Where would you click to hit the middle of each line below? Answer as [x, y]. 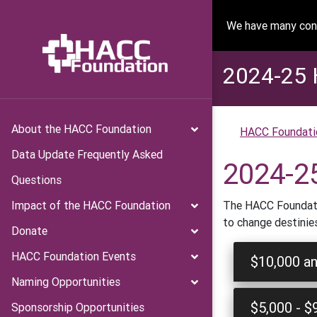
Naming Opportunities [66, 282]
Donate [29, 231]
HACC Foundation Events [74, 256]
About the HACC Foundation [81, 129]
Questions [36, 180]
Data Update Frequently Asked [87, 154]
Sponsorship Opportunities [78, 307]
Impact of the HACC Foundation [91, 205]
